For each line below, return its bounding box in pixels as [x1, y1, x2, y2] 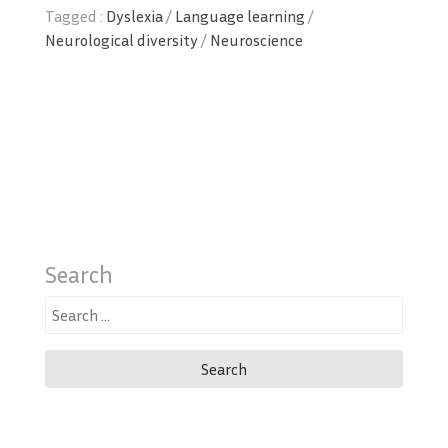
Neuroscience [210, 29, 303, 50]
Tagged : [45, 5, 106, 26]
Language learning [175, 5, 305, 26]
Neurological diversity [45, 29, 198, 50]
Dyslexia [106, 5, 163, 26]
